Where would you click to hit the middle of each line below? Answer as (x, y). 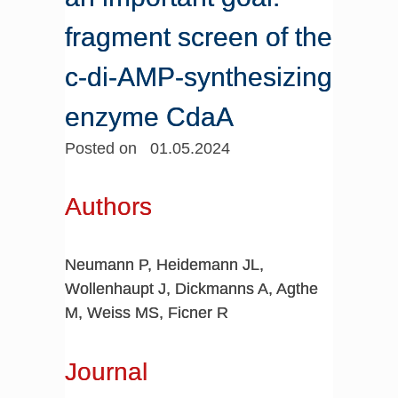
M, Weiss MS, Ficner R (146, 313)
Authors (108, 207)
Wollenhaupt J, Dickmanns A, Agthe (191, 289)
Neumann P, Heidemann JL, (164, 265)
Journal (106, 371)
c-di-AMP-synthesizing (198, 77)
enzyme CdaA (149, 117)
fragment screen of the (198, 37)
